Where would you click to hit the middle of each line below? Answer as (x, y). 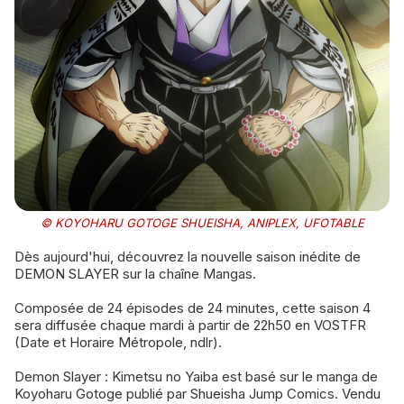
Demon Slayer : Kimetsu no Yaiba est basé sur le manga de (196, 376)
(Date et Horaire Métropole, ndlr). (118, 342)
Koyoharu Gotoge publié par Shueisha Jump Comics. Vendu (197, 393)
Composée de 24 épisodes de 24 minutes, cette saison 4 (193, 308)
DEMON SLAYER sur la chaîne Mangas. (135, 273)
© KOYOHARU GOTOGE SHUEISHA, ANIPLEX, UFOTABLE (202, 222)
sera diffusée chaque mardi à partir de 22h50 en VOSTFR (190, 325)
